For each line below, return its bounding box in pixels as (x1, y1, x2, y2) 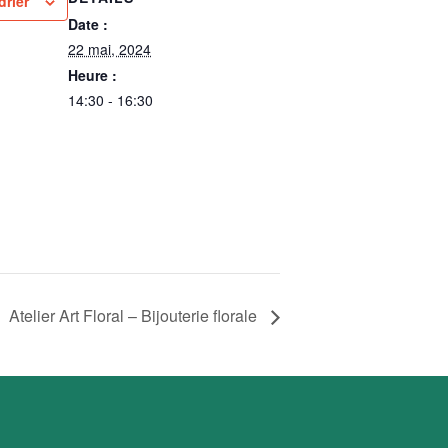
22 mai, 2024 (68, 39, 151, 59)
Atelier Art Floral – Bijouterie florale (9, 303, 261, 327)
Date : (68, 14, 108, 34)
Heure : (68, 65, 117, 85)
